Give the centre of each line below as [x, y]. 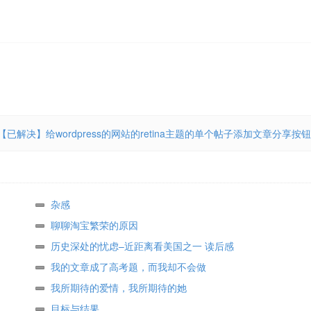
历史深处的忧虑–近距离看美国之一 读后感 [142, 246]
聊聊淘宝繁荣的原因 [94, 225]
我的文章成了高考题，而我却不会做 [128, 267]
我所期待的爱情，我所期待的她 [119, 287]
